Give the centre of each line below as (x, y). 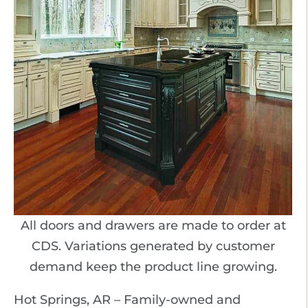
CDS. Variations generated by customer (153, 246)
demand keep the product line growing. (153, 267)
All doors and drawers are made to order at (153, 225)
